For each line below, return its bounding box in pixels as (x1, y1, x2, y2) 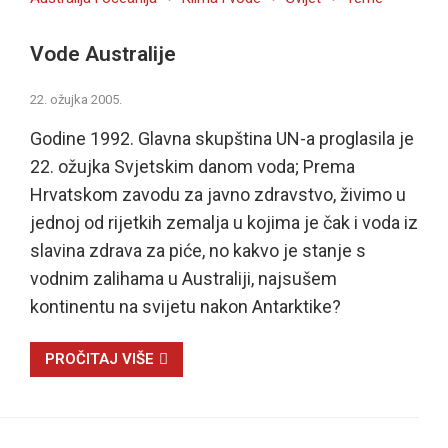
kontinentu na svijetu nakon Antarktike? (29, 295, 341, 317)
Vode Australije (29, 41, 176, 66)
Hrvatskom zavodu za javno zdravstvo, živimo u (29, 183, 406, 205)
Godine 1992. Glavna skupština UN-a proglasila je (29, 127, 414, 149)
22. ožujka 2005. (29, 91, 122, 107)
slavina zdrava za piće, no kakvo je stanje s (29, 239, 366, 261)
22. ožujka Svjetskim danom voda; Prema (29, 155, 355, 177)
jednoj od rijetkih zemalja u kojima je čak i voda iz (29, 211, 418, 233)
